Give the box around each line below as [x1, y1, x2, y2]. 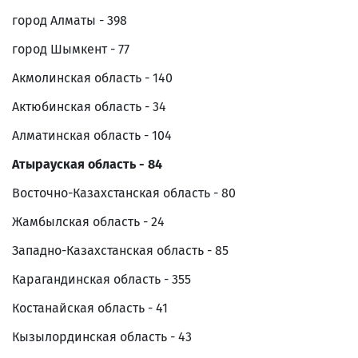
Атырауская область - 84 [12, 156, 162, 172]
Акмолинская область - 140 [12, 70, 173, 86]
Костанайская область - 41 [12, 300, 168, 316]
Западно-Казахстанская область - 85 [12, 242, 229, 258]
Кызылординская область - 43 [12, 328, 192, 344]
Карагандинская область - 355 [12, 271, 191, 287]
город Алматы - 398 [12, 12, 127, 28]
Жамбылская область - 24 [12, 213, 165, 229]
